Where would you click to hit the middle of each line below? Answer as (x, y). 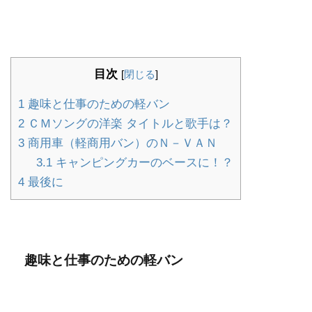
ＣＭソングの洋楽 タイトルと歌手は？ (128, 123)
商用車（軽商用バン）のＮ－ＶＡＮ (121, 143)
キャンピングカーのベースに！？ (142, 162)
